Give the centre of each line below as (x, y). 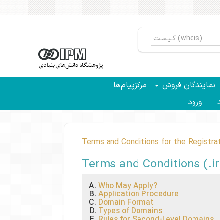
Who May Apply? (128, 186)
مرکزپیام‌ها (130, 85)
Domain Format (126, 203)
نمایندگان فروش (187, 85)
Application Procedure (138, 194)
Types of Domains (130, 211)
